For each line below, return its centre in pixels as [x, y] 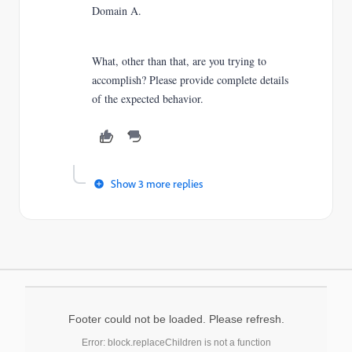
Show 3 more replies [157, 183]
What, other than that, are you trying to [179, 61]
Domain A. [117, 11]
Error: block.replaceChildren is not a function [176, 343]
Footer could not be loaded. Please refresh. [176, 319]
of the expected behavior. [148, 99]
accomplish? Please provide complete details [190, 80]
